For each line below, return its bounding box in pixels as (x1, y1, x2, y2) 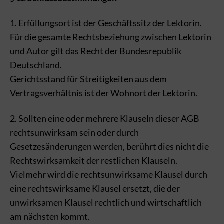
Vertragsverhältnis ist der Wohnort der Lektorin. (10, 87, 197, 98)
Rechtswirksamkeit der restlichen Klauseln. (10, 154, 177, 166)
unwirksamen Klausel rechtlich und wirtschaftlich (10, 196, 202, 208)
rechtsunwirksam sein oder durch (10, 126, 139, 138)
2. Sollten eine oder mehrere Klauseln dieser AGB (10, 112, 199, 124)
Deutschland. (10, 59, 62, 70)
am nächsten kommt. (10, 210, 90, 222)
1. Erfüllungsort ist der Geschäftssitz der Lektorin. (10, 17, 202, 28)
